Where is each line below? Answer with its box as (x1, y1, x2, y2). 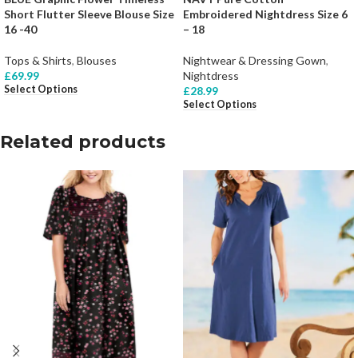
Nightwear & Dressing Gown (183, 54, 326, 68)
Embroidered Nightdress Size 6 (183, 7, 348, 22)
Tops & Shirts (4, 54, 72, 68)
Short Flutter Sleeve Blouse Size (4, 7, 174, 22)
